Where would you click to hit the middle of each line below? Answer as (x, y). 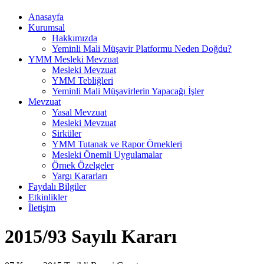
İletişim (42, 208)
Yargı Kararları (80, 176)
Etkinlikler (48, 197)
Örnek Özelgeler (83, 165)
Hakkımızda (75, 38)
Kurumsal (47, 27)
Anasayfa (46, 17)
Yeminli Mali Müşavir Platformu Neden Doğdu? (142, 49)
